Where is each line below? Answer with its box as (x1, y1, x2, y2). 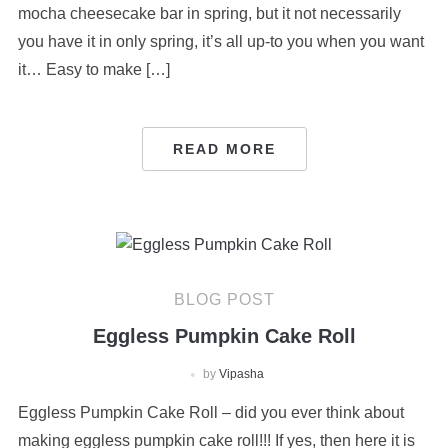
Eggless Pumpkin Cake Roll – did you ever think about (17, 404, 404, 422)
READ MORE (172, 140, 276, 157)
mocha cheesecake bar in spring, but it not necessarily (17, 4, 401, 22)
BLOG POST (173, 291, 275, 309)
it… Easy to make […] (17, 60, 170, 78)
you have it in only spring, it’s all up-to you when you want (17, 32, 424, 50)
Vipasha (218, 367, 264, 382)
